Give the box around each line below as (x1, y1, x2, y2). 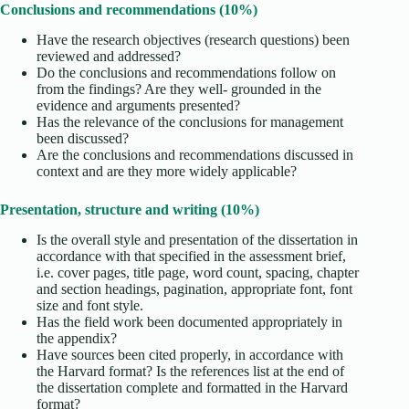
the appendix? (37, 330, 117, 346)
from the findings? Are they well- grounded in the (37, 81, 321, 98)
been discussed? (37, 131, 129, 147)
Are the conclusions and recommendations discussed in (37, 147, 353, 163)
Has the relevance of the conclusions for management (37, 114, 343, 131)
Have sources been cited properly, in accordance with (37, 346, 343, 362)
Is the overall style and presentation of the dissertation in (37, 231, 358, 247)
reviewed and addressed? (37, 48, 181, 65)
